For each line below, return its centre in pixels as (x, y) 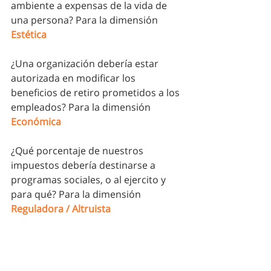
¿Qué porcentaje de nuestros (78, 151)
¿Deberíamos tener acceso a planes (93, 238)
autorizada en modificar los (74, 78)
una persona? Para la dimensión (86, 20)
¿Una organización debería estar (86, 64)
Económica (36, 122)
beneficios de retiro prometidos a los (96, 93)
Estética (29, 35)
